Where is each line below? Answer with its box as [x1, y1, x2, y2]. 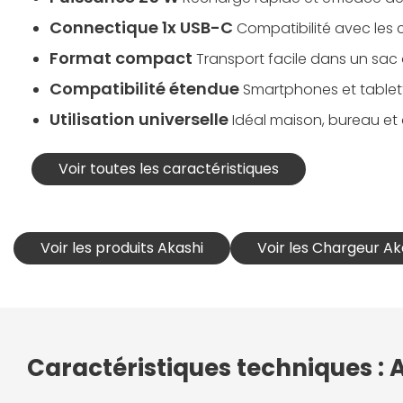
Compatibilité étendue [49, 77, 239, 100]
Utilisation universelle [49, 108, 228, 130]
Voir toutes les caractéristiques [58, 158, 279, 179]
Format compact [49, 47, 193, 69]
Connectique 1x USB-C [49, 16, 233, 39]
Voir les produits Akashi [40, 237, 203, 258]
